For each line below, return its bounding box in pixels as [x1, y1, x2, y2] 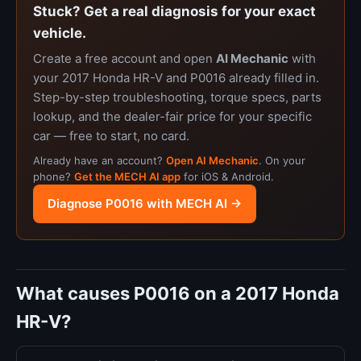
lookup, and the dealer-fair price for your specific [33, 109, 312, 124]
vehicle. [33, 25, 86, 41]
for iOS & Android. [180, 170, 274, 183]
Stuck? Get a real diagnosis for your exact [33, 3, 316, 19]
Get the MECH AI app [74, 170, 180, 183]
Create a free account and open [33, 51, 216, 66]
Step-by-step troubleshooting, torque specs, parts [33, 89, 322, 105]
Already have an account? [33, 154, 166, 167]
